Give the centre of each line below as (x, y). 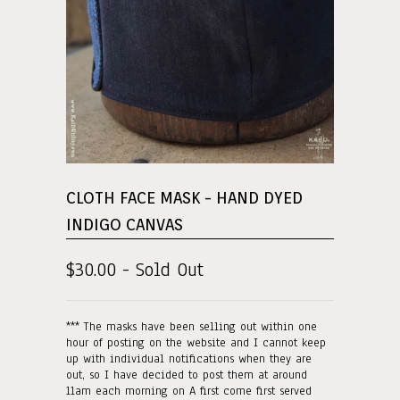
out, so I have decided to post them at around (187, 375)
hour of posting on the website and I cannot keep (196, 342)
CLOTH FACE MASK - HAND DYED (184, 197)
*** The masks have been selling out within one (192, 326)
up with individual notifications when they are (189, 358)
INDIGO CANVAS (125, 224)
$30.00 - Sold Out (135, 269)
